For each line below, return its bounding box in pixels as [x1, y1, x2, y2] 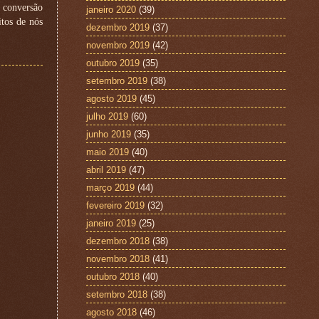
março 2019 [86, 182, 135, 193]
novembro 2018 [86, 253, 150, 264]
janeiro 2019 [86, 217, 136, 229]
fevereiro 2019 [86, 199, 145, 211]
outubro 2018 [86, 271, 140, 282]
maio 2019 [86, 146, 129, 157]
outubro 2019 [86, 57, 140, 68]
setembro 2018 [86, 288, 147, 300]
